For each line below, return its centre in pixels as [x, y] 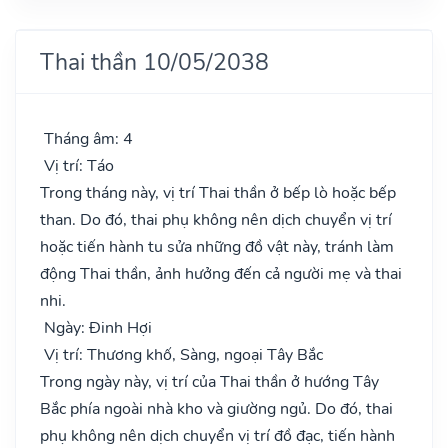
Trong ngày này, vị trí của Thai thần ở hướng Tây [209, 381]
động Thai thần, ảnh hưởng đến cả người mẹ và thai [221, 273]
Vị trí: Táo [77, 165]
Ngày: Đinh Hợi [96, 327]
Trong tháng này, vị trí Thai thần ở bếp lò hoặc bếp [218, 192]
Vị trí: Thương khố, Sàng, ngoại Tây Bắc [181, 354]
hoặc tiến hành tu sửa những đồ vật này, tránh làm [217, 246]
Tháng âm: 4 [86, 138]
